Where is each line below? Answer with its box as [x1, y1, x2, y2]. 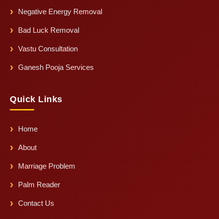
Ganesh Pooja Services [18, 63, 94, 72]
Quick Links [10, 94, 63, 104]
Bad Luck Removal [18, 26, 79, 35]
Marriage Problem [18, 162, 75, 171]
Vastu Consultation [18, 44, 78, 53]
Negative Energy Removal [18, 7, 102, 16]
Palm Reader [18, 180, 60, 189]
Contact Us [18, 199, 54, 208]
